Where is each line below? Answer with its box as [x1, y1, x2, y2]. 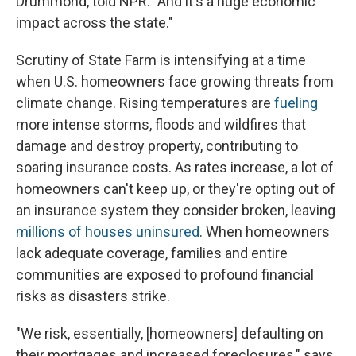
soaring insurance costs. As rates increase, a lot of [16, 159, 334, 176]
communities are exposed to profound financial [16, 266, 314, 284]
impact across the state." [16, 14, 173, 32]
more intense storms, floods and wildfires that [16, 116, 306, 133]
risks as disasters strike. [16, 288, 170, 305]
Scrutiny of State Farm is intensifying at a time [16, 52, 306, 69]
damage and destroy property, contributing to [16, 137, 298, 155]
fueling [274, 95, 318, 112]
